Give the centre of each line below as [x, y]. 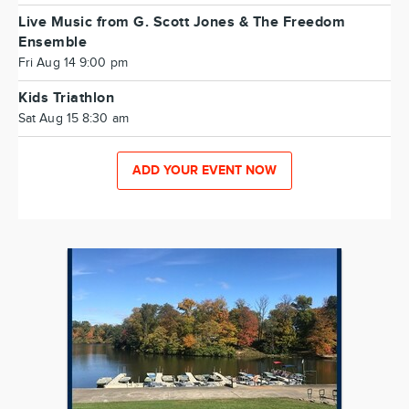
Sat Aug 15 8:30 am [73, 119]
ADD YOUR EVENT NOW [204, 170]
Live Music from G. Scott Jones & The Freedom [182, 22]
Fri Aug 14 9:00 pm [73, 63]
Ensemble [52, 42]
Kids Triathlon [66, 98]
